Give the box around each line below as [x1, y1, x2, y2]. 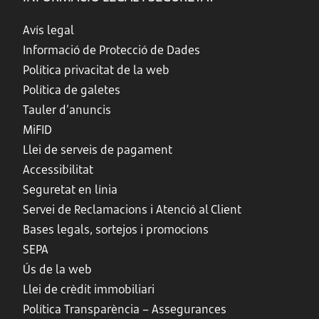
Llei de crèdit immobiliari [23, 281, 155, 297]
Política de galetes [23, 82, 120, 98]
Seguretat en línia [23, 182, 117, 197]
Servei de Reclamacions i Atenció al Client [23, 202, 241, 217]
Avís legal [23, 22, 74, 38]
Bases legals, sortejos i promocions [23, 221, 209, 237]
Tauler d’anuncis [23, 102, 111, 117]
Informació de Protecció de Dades [23, 42, 200, 58]
